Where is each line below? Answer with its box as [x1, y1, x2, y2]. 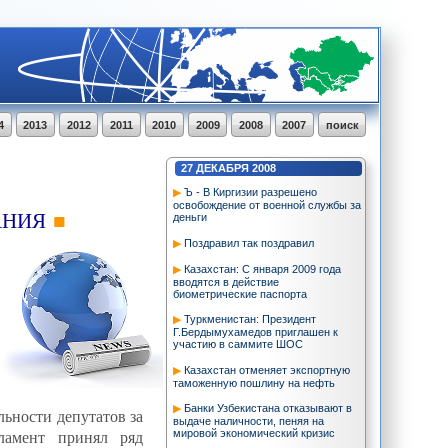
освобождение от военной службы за [172, 199, 361, 212]
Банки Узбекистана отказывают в [183, 401, 352, 414]
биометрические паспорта [172, 287, 307, 300]
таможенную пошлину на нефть [172, 376, 335, 389]
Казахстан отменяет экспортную [183, 363, 350, 376]
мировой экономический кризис [172, 426, 335, 439]
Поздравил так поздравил [183, 236, 314, 249]
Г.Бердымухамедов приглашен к [172, 326, 338, 339]
